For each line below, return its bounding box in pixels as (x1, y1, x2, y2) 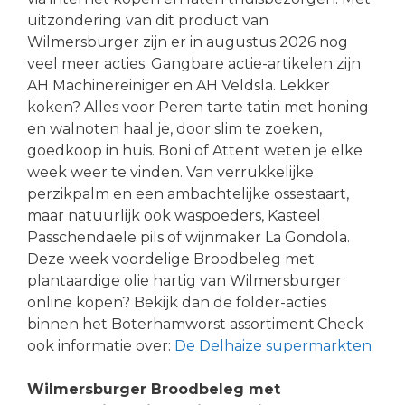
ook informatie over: (27, 336, 174, 354)
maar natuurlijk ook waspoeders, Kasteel (27, 206, 321, 224)
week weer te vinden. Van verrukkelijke (27, 163, 314, 181)
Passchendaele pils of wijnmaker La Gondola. (27, 228, 350, 246)
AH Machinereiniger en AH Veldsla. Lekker (27, 76, 330, 94)
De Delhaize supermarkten (174, 336, 372, 354)
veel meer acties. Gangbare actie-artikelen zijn (27, 54, 361, 72)
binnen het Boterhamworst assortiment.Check (27, 315, 363, 333)
